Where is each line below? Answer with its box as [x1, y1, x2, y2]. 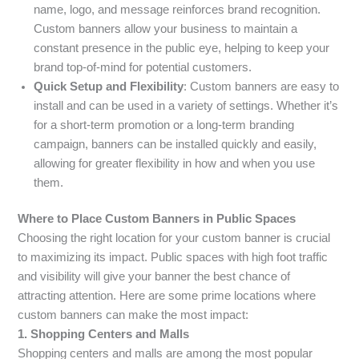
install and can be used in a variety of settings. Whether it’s [34, 99, 339, 112]
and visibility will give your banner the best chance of [18, 270, 291, 284]
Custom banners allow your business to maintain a [34, 22, 298, 35]
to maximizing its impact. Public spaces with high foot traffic [18, 251, 329, 264]
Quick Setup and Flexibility [34, 79, 184, 93]
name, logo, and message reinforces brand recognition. [34, 2, 321, 16]
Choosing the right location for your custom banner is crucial [18, 232, 331, 245]
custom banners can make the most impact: [18, 309, 249, 322]
